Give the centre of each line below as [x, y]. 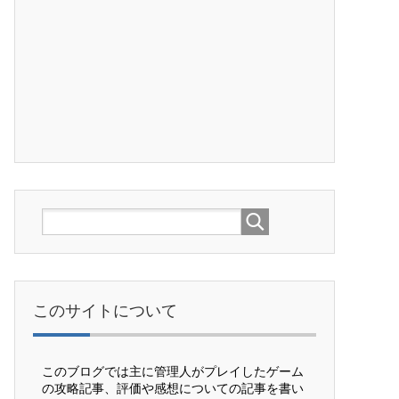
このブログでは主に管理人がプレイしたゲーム [173, 371]
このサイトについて [105, 311]
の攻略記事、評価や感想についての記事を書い [173, 388]
